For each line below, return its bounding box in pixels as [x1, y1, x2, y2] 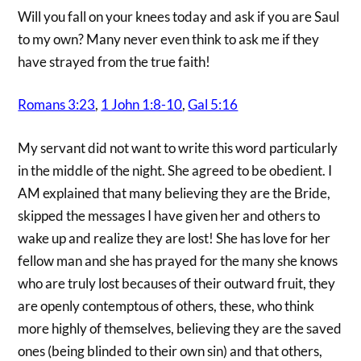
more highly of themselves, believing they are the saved [18, 319, 342, 337]
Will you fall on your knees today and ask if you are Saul [18, 7, 340, 25]
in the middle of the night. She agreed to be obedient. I [18, 161, 333, 179]
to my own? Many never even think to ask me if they [18, 30, 320, 48]
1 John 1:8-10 [101, 96, 183, 114]
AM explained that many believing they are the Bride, [18, 184, 331, 201]
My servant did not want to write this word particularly [18, 139, 338, 156]
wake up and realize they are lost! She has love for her [18, 229, 331, 247]
